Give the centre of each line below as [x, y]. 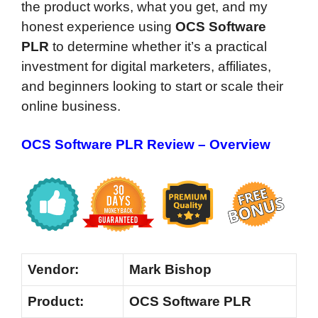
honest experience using [98, 27]
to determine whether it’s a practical [158, 46]
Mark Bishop [170, 270]
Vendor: [53, 270]
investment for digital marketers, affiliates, [146, 66]
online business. [71, 106]
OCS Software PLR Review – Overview [146, 144]
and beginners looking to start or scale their [152, 86]
